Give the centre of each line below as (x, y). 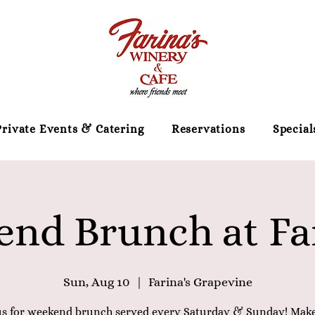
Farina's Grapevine (200, 282)
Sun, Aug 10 (96, 282)
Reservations (208, 129)
